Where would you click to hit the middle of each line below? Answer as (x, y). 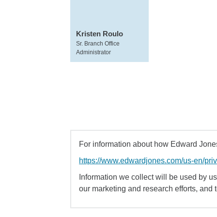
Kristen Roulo (100, 34)
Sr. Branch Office (98, 44)
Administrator (93, 52)
